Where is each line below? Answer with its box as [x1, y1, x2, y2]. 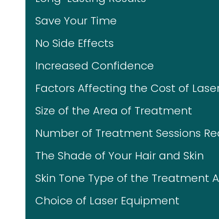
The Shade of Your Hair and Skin [35, 148, 204, 163]
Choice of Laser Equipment [35, 193, 179, 208]
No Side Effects [35, 36, 114, 51]
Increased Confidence [35, 58, 154, 73]
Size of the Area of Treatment [35, 103, 192, 118]
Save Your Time [35, 13, 117, 28]
